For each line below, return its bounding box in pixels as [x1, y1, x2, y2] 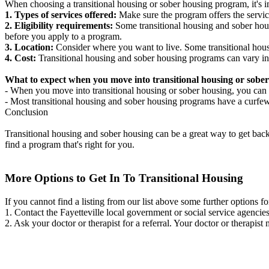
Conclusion [5, 106, 48, 117]
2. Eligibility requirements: [5, 20, 113, 31]
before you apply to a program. [5, 31, 122, 41]
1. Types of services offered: [5, 9, 116, 20]
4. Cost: [5, 52, 36, 63]
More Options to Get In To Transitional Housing [5, 172, 243, 185]
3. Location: [5, 41, 53, 52]
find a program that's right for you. [5, 139, 134, 150]
